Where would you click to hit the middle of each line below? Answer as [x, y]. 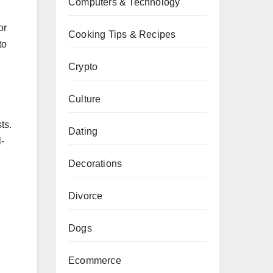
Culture [85, 99]
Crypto [83, 67]
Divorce [86, 196]
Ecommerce [95, 261]
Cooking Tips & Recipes [122, 34]
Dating [83, 131]
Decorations [95, 164]
